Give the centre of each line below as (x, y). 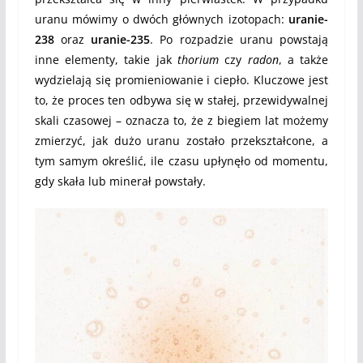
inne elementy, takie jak (106, 60)
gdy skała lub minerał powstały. (120, 181)
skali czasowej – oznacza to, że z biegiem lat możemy (181, 121)
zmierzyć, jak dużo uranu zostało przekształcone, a (181, 141)
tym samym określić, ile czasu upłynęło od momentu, (181, 161)
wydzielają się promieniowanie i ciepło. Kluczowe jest (181, 80)
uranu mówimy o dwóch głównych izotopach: (162, 19)
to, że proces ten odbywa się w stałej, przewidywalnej (181, 100)
